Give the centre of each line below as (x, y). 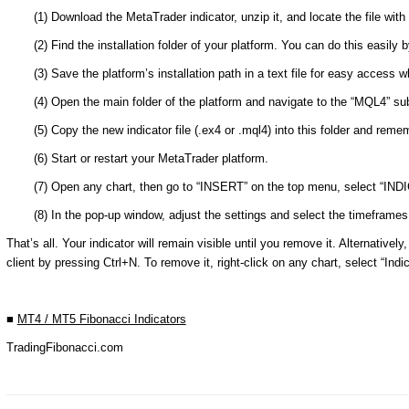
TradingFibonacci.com (64, 347)
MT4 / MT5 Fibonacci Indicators (101, 319)
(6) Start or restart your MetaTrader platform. (151, 158)
